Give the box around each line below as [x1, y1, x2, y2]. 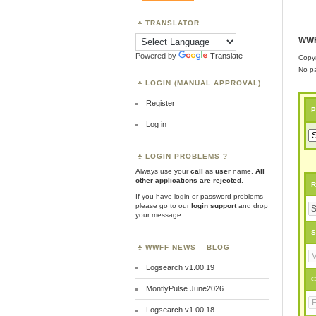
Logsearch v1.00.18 [145, 305, 214, 314]
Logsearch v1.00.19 [145, 263, 214, 272]
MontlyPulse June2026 [145, 284, 224, 293]
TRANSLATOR [145, 19, 200, 27]
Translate [210, 51, 243, 60]
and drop [236, 202, 268, 209]
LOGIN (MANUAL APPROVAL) [145, 79, 261, 87]
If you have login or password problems [135, 193, 263, 200]
